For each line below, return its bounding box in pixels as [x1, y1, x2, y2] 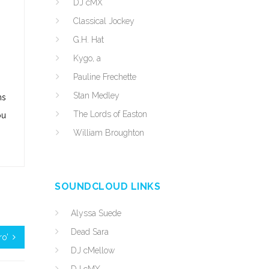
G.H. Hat [73, 35, 104, 44]
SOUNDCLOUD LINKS [55, 181, 160, 192]
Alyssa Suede [71, 208, 121, 218]
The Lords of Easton [73, 109, 147, 119]
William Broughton [73, 128, 144, 138]
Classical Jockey [73, 16, 134, 26]
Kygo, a [73, 53, 101, 63]
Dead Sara [71, 227, 109, 237]
